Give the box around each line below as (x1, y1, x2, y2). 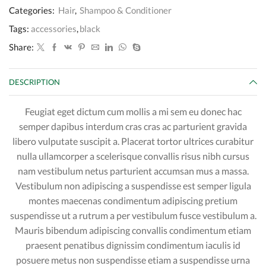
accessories (31, 23, 77, 34)
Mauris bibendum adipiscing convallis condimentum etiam (15, 224, 251, 236)
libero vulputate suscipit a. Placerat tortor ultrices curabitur (12, 135, 254, 147)
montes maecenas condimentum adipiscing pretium (28, 194, 237, 206)
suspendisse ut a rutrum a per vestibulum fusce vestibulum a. (9, 209, 256, 221)
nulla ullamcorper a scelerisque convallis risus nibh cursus (17, 150, 249, 161)
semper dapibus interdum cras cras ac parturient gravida (19, 120, 247, 132)
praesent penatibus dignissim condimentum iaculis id (26, 239, 240, 251)
